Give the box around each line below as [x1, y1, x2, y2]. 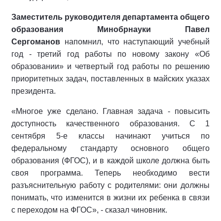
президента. [11, 87, 56, 96]
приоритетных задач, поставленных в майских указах [11, 74, 210, 83]
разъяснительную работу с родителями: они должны [11, 181, 210, 190]
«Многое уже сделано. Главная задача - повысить [11, 107, 210, 116]
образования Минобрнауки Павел [11, 25, 210, 34]
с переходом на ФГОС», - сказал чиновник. [11, 206, 167, 215]
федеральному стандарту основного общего [11, 144, 210, 153]
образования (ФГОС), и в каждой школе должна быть [11, 156, 210, 165]
